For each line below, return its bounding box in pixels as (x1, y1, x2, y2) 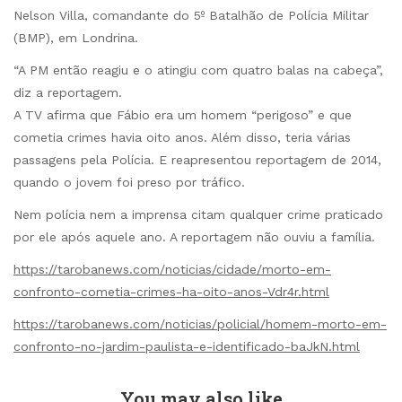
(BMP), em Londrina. (13, 30, 138, 45)
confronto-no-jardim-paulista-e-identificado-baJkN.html (13, 339, 360, 354)
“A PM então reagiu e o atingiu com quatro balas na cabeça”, (13, 62, 383, 77)
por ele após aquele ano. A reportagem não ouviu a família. (13, 230, 375, 245)
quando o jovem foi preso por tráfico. (13, 174, 245, 189)
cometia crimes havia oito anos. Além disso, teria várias (13, 129, 351, 144)
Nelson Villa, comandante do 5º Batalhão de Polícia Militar (13, 7, 369, 22)
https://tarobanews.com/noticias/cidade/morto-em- (13, 262, 331, 277)
